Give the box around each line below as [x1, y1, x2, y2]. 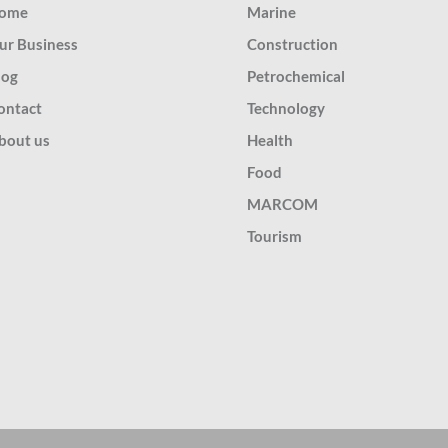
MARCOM [247, 195, 318, 213]
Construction [247, 35, 338, 53]
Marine [247, 3, 296, 21]
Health [247, 131, 293, 149]
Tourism [247, 227, 302, 245]
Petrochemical [247, 67, 345, 85]
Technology [247, 99, 325, 117]
